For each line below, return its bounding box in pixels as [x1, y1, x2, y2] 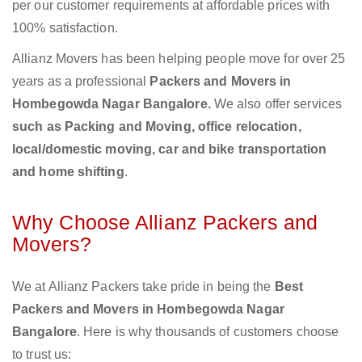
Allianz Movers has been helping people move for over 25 [12, 52, 346, 66]
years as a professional [12, 74, 150, 89]
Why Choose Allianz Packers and [12, 211, 318, 234]
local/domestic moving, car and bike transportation [12, 142, 327, 157]
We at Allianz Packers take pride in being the [12, 280, 275, 294]
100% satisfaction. [12, 21, 118, 36]
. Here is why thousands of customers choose [76, 325, 339, 339]
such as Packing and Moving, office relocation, [12, 120, 301, 134]
